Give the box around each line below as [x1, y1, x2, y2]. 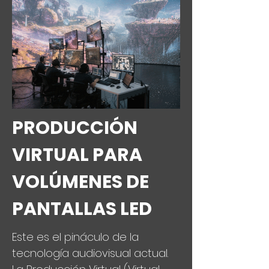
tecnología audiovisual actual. [12, 246, 168, 261]
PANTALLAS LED [12, 196, 152, 222]
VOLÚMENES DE [12, 169, 149, 195]
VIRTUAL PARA [12, 142, 142, 168]
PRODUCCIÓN [12, 115, 138, 141]
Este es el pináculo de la [12, 229, 139, 244]
